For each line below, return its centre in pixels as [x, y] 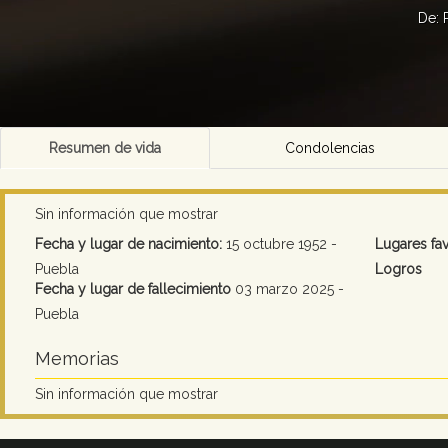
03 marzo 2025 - [287, 289]
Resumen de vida [105, 148]
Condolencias [329, 148]
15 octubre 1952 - [279, 244]
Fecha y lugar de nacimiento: [128, 244]
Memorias [77, 359]
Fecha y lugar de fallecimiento [133, 289]
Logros [399, 269]
